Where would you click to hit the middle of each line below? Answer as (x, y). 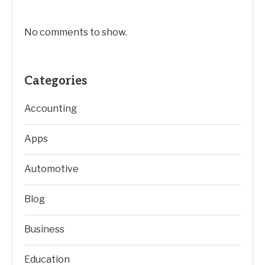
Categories (56, 81)
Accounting (51, 109)
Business (44, 229)
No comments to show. (76, 32)
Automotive (51, 169)
